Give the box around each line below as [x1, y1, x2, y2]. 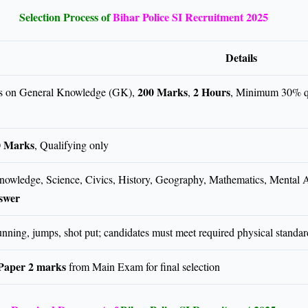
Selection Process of [19, 9, 110, 25]
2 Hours [193, 84, 230, 100]
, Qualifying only [34, 137, 109, 153]
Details [225, 49, 257, 66]
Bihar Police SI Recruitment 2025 [112, 9, 268, 25]
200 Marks [137, 84, 188, 100]
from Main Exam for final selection [66, 259, 220, 274]
